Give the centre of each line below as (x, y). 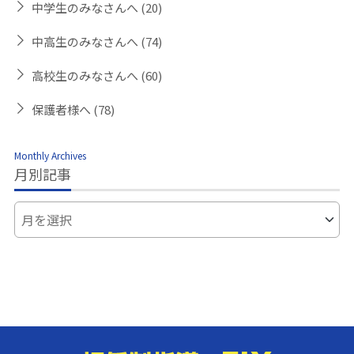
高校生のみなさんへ (87, 76)
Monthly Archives (51, 156)
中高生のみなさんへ (87, 42)
